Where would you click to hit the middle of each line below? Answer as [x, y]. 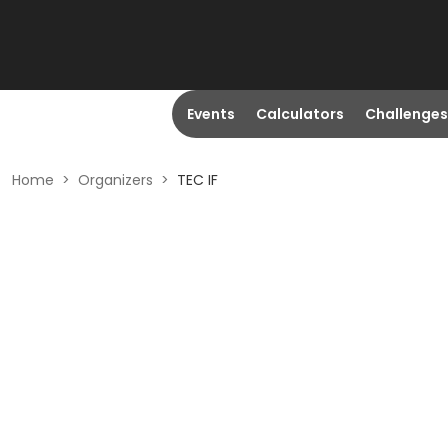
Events [210, 114]
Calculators [299, 114]
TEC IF [197, 180]
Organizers [115, 180]
